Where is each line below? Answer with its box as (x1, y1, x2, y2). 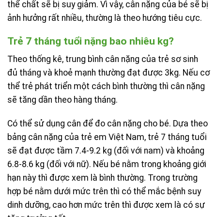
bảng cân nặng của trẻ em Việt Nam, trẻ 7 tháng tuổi (7, 132, 207, 142)
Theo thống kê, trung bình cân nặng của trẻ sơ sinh (7, 54, 198, 64)
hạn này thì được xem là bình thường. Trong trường (7, 172, 198, 183)
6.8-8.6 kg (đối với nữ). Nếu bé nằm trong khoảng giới (7, 159, 206, 169)
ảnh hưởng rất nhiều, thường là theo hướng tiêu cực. (7, 13, 202, 23)
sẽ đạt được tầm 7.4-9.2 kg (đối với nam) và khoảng (7, 145, 204, 155)
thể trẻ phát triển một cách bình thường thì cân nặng (7, 81, 205, 91)
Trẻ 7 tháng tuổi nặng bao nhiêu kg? (7, 35, 174, 47)
